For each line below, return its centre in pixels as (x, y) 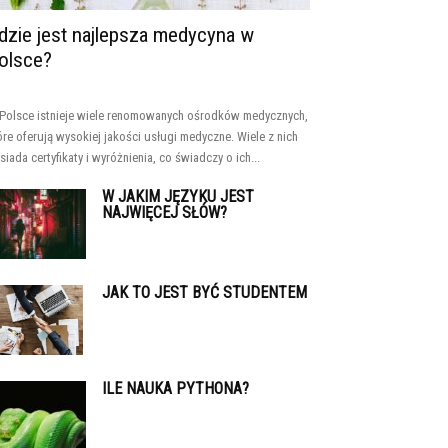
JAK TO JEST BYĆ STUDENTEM (204, 292)
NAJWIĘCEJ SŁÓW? (164, 212)
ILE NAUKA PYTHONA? (175, 388)
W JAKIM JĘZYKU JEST (178, 196)
